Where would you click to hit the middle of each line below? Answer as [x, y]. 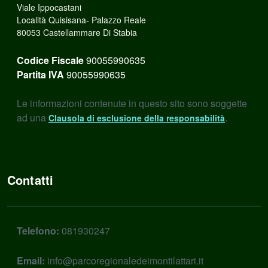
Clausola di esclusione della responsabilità [137, 118]
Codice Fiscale [50, 60]
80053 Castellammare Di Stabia [77, 32]
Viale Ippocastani [49, 7]
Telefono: [38, 231]
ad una [33, 118]
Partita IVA [40, 74]
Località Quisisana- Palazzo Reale [81, 20]
